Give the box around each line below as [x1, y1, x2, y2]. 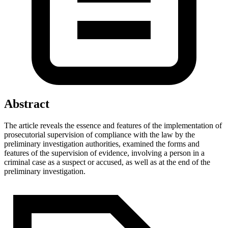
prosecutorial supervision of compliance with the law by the [4, 130, 195, 139]
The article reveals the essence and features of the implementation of [4, 121, 222, 130]
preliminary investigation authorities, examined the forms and [4, 139, 199, 148]
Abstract [4, 97, 49, 110]
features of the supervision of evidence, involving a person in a [4, 148, 205, 157]
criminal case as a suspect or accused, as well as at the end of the [4, 157, 210, 166]
